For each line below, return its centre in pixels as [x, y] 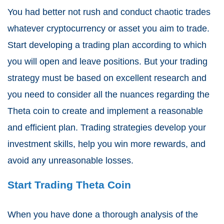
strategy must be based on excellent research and [107, 78]
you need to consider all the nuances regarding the [108, 95]
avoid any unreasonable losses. [72, 161]
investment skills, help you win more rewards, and [106, 144]
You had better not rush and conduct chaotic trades [109, 12]
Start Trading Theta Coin [69, 185]
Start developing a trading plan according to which [107, 45]
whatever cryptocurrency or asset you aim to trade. [108, 29]
